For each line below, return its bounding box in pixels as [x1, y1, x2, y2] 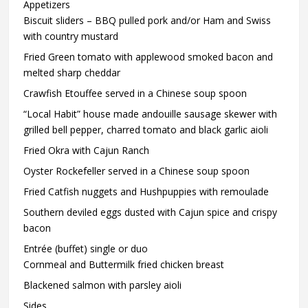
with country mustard [23, 29, 119, 43]
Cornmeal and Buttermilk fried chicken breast [23, 257, 225, 271]
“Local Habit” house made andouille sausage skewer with [23, 107, 278, 120]
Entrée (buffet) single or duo [23, 241, 148, 255]
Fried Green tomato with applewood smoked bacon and [23, 49, 274, 63]
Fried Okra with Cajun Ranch [23, 143, 150, 157]
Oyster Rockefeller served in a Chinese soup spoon [23, 164, 250, 177]
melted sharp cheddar [23, 65, 121, 79]
